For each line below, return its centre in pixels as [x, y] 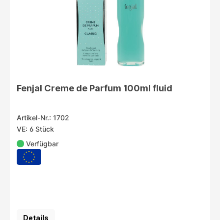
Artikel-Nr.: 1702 [43, 118]
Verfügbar [42, 144]
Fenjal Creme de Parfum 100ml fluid [94, 88]
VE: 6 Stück [35, 129]
